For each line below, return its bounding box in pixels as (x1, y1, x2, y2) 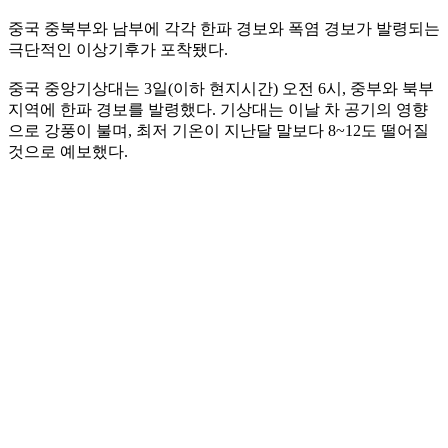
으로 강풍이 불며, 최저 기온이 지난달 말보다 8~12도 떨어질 (8, 121, 429, 139)
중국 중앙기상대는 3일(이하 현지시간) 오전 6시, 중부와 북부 (8, 79, 434, 97)
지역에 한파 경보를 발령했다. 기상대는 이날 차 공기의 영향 (8, 100, 428, 118)
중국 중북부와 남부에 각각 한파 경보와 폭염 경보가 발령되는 (8, 19, 440, 37)
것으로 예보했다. (8, 142, 128, 160)
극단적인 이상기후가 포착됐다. (8, 40, 228, 58)
